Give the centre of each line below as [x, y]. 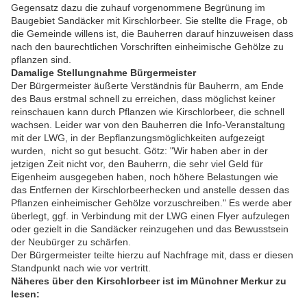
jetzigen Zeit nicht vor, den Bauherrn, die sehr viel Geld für [137, 164]
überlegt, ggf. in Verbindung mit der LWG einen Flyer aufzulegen [150, 216]
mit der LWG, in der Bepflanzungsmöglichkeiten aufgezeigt [138, 138]
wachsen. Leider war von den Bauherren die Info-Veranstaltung [148, 125]
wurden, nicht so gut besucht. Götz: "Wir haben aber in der [139, 151]
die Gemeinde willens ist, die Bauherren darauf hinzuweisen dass [152, 34]
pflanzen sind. [41, 60]
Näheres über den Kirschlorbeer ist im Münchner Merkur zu [149, 281]
